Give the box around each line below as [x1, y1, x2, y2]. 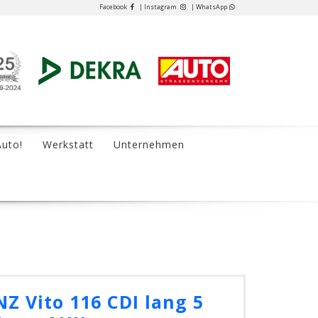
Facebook [99, 2, 128, 11]
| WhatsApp [191, 2, 227, 11]
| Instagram [139, 2, 178, 11]
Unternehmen [114, 138, 185, 151]
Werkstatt [43, 138, 94, 151]
